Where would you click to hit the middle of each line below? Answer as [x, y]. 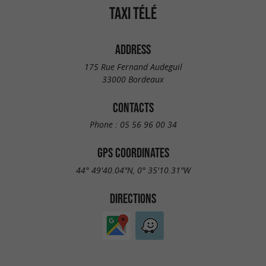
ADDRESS [133, 49]
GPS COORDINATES [133, 153]
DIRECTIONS [133, 198]
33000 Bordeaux [133, 79]
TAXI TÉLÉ [133, 13]
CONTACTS [133, 107]
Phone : [104, 125]
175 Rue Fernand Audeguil [133, 66]
